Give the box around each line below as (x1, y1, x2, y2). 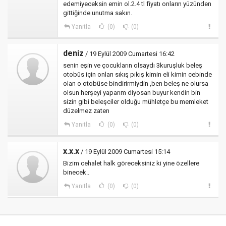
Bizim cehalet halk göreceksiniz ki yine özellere (63, 159, 199, 167)
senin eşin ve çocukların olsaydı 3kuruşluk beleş (63, 62, 202, 69)
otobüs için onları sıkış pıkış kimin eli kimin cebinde (63, 71, 212, 78)
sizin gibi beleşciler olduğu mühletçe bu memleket (63, 98, 208, 105)
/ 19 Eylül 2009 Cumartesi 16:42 (84, 50, 175, 58)
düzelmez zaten (63, 107, 109, 115)
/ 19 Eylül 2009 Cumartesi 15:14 (79, 148, 170, 155)
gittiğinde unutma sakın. (63, 9, 132, 17)
